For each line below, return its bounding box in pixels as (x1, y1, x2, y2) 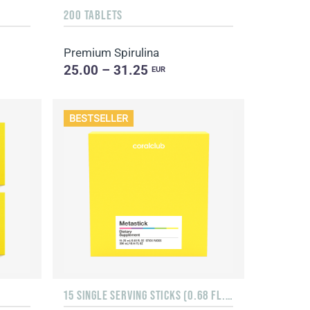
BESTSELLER (69, 112, 128, 125)
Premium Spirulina (64, 46, 160, 60)
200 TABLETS (64, 7, 123, 23)
